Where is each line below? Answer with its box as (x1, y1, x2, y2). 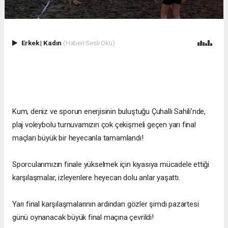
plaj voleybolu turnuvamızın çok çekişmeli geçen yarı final (12, 120, 196, 129)
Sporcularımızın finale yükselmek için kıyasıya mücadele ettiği (12, 159, 210, 169)
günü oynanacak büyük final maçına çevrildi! (12, 212, 154, 222)
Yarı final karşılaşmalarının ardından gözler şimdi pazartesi (12, 199, 199, 209)
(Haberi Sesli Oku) (63, 38, 115, 47)
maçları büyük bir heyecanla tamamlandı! (12, 133, 144, 142)
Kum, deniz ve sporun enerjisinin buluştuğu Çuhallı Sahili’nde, (12, 106, 206, 116)
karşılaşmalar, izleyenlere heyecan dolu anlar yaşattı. (12, 173, 180, 182)
